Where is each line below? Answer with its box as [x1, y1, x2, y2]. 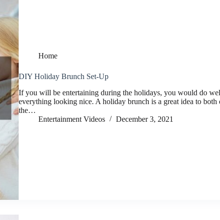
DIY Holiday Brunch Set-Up [19, 72, 109, 81]
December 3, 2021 [116, 115, 173, 124]
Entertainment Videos [38, 115, 105, 124]
